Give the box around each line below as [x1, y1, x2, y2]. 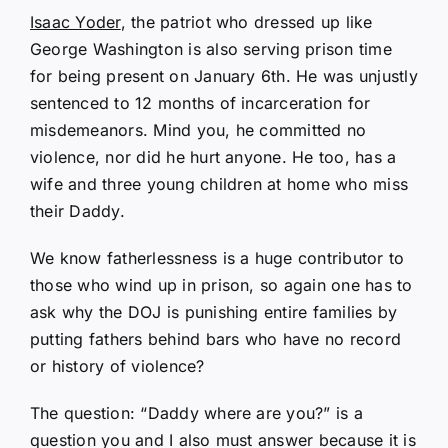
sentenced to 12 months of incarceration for [30, 92, 371, 113]
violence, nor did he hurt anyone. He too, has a [30, 146, 397, 167]
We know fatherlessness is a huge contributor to [30, 247, 405, 268]
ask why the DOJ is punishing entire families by [30, 301, 398, 322]
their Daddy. [30, 200, 125, 221]
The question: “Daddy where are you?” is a [30, 402, 363, 423]
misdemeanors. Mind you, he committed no [30, 119, 367, 140]
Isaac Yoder [30, 11, 121, 32]
